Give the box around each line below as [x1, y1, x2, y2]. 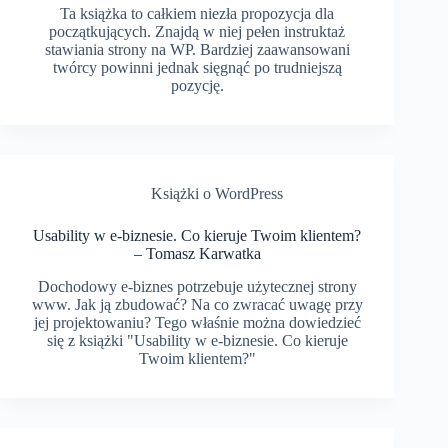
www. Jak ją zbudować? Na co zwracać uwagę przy [31, 295, 363, 313]
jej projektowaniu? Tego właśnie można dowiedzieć [33, 313, 361, 331]
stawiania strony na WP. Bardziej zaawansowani [44, 40, 350, 58]
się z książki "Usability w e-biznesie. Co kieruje [46, 331, 348, 349]
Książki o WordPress [151, 184, 284, 202]
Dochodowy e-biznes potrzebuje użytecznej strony [37, 277, 357, 295]
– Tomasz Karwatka [133, 244, 261, 262]
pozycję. [170, 76, 224, 94]
